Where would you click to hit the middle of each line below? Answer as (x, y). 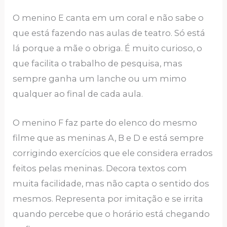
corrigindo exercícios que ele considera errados (113, 153)
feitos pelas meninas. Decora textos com (100, 168)
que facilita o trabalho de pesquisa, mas (98, 64)
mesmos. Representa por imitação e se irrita (108, 198)
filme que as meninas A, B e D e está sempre (108, 138)
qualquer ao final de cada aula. (78, 94)
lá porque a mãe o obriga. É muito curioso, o (108, 48)
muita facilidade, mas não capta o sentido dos (111, 183)
